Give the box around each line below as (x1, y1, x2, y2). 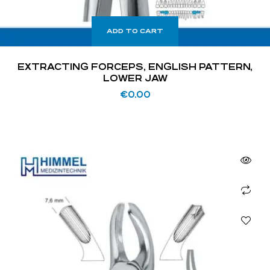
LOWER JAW (102, 72, 168, 83)
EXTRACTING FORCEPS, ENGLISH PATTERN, (17, 61, 253, 72)
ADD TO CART (107, 27, 163, 35)
